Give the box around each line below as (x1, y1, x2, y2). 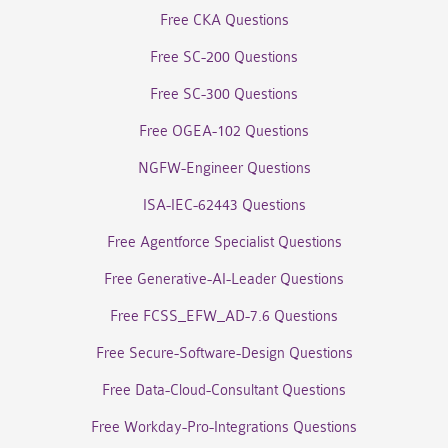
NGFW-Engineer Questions (137, 160, 311, 177)
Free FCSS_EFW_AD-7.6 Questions (110, 308, 338, 325)
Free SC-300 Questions (150, 86, 298, 103)
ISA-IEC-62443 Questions (142, 197, 306, 214)
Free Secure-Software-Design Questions (95, 345, 353, 362)
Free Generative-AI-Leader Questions (104, 271, 344, 288)
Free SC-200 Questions (150, 49, 298, 66)
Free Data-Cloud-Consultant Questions (102, 382, 346, 399)
